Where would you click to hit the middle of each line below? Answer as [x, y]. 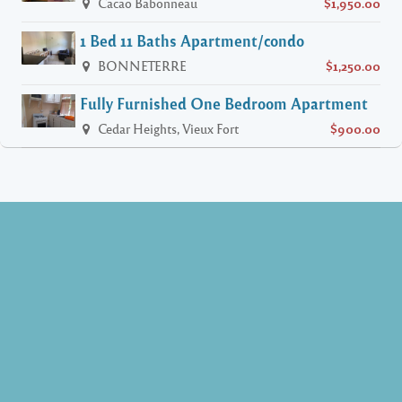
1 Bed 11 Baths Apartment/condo [192, 40]
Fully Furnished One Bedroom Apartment [224, 103]
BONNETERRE [140, 65]
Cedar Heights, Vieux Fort [166, 128]
